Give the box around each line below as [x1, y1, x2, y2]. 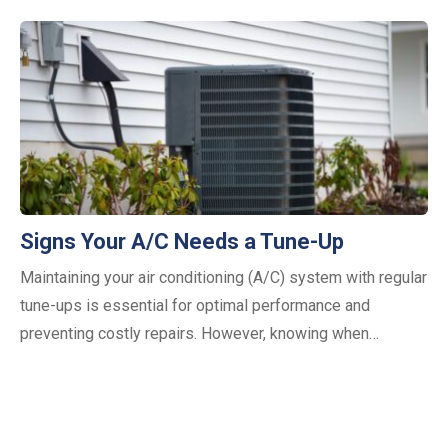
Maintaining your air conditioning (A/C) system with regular [20, 267, 427, 287]
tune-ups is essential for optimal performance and [20, 295, 370, 315]
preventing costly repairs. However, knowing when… [20, 323, 379, 343]
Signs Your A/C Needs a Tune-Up [20, 228, 344, 254]
